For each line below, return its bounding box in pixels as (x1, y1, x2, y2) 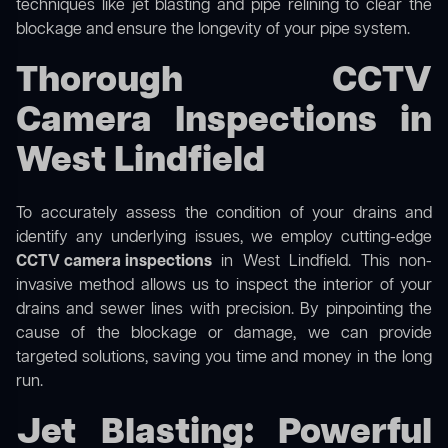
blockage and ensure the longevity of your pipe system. (16, 19, 410, 42)
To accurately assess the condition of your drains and (16, 203, 432, 226)
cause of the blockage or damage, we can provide (16, 323, 432, 346)
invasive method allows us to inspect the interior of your (16, 275, 432, 298)
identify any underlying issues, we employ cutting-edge (16, 227, 432, 250)
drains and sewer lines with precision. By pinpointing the (16, 299, 432, 322)
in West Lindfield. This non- (212, 251, 432, 274)
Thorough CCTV (16, 57, 432, 107)
